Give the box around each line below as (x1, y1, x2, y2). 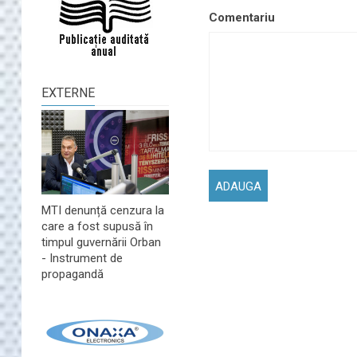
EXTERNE (41, 85, 95, 100)
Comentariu (209, 10, 275, 25)
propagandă (41, 267, 104, 282)
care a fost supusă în (41, 219, 153, 234)
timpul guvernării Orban (41, 235, 161, 250)
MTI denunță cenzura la (41, 203, 164, 218)
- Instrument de (41, 251, 123, 266)
